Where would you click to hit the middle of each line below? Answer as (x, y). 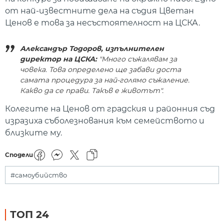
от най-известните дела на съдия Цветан (99, 11)
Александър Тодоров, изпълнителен (92, 48)
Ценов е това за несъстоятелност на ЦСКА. (102, 23)
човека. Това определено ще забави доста (100, 69)
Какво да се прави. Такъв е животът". (92, 90)
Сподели (19, 155)
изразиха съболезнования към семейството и (105, 120)
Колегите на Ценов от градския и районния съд (110, 108)
